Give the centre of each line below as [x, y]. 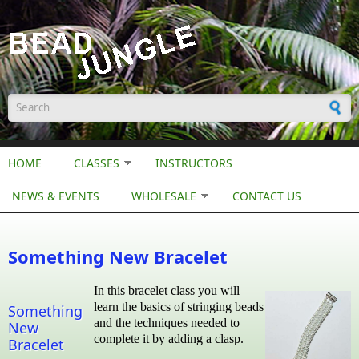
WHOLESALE [164, 196]
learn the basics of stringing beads [179, 307]
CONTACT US [267, 196]
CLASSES [97, 163]
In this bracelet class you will [167, 290]
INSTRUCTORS [194, 163]
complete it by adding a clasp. [169, 339]
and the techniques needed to [167, 323]
